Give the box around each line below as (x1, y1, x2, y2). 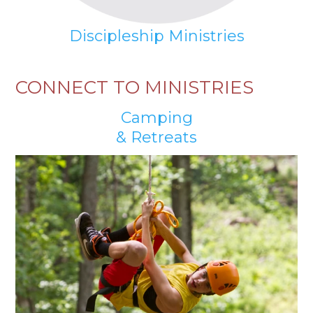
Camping (120, 108, 193, 127)
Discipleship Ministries (68, 26, 245, 45)
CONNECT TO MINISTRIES (15, 75, 254, 99)
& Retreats (116, 127, 197, 147)
